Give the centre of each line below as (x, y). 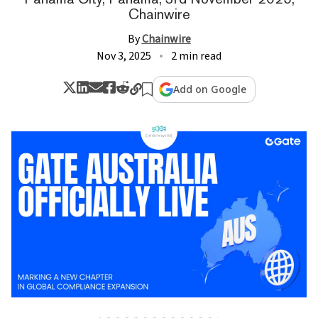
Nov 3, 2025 (124, 56)
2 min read (196, 56)
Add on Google (210, 89)
